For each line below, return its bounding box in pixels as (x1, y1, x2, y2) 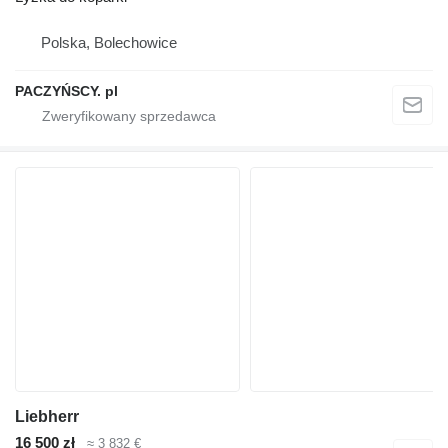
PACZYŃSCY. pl (15, 83, 118, 100)
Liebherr (15, 408, 79, 426)
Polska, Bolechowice (41, 34, 177, 52)
